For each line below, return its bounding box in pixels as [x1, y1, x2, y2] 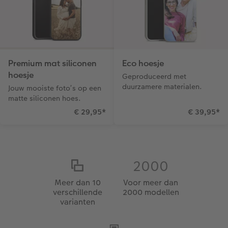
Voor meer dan [123, 176, 178, 188]
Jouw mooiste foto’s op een [8, 82, 101, 93]
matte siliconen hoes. [8, 93, 81, 103]
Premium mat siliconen [8, 57, 97, 69]
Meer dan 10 [54, 176, 101, 188]
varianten [60, 195, 95, 208]
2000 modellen [122, 186, 179, 198]
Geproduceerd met [122, 71, 186, 81]
